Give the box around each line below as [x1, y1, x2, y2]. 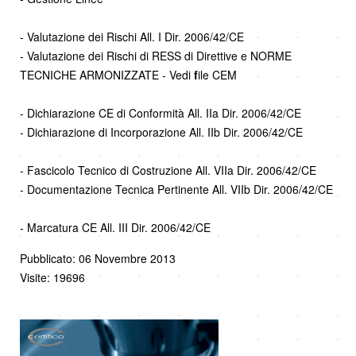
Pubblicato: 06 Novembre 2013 [20, 250, 176, 267]
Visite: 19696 [20, 269, 85, 286]
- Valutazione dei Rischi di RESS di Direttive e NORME [20, 48, 292, 64]
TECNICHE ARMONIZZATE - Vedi [20, 67, 194, 83]
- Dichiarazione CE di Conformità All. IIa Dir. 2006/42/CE [20, 105, 301, 122]
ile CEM [198, 67, 237, 83]
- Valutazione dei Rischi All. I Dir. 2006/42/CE [20, 29, 244, 45]
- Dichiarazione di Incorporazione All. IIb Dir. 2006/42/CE [20, 124, 303, 141]
